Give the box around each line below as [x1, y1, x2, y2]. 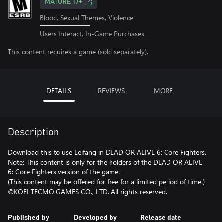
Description [8, 127, 59, 137]
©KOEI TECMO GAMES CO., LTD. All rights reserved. [8, 186, 167, 196]
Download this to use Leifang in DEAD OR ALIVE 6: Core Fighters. [8, 147, 206, 157]
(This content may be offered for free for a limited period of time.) [8, 176, 205, 186]
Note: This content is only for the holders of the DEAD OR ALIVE [8, 157, 202, 166]
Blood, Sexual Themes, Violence [40, 13, 133, 22]
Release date [140, 214, 181, 221]
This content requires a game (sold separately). [8, 46, 148, 56]
